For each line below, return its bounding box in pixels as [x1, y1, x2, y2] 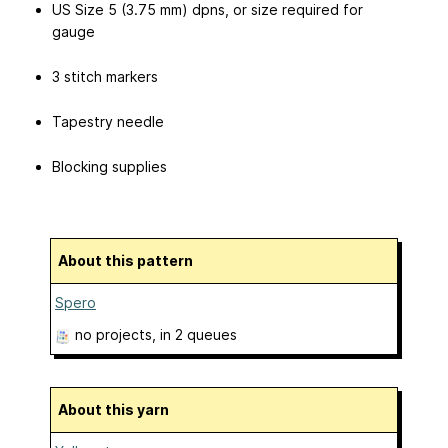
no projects [75, 325, 152, 343]
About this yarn [68, 400, 169, 418]
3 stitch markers [52, 68, 158, 86]
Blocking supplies [52, 157, 167, 175]
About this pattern [68, 251, 193, 269]
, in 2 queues [152, 325, 237, 343]
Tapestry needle [52, 112, 164, 130]
